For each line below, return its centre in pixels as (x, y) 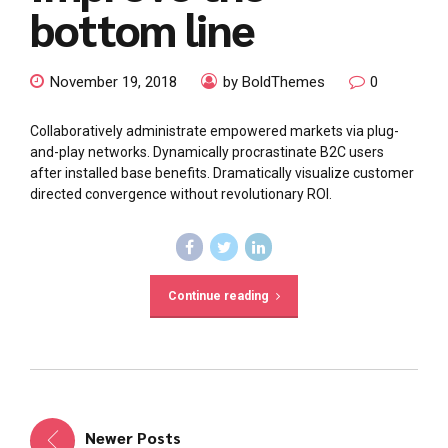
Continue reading (218, 295)
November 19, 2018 (113, 82)
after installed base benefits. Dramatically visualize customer (222, 173)
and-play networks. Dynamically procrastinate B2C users (207, 152)
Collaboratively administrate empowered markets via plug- (214, 131)
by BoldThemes (274, 82)
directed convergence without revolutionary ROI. (181, 194)
